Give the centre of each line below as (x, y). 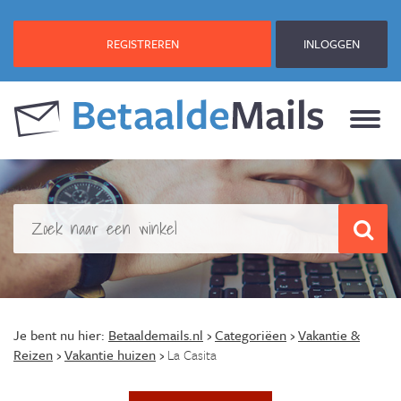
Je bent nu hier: (59, 335)
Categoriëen (251, 335)
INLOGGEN (331, 44)
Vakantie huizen (110, 354)
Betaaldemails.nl (156, 335)
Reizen (33, 354)
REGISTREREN (142, 44)
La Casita (192, 354)
